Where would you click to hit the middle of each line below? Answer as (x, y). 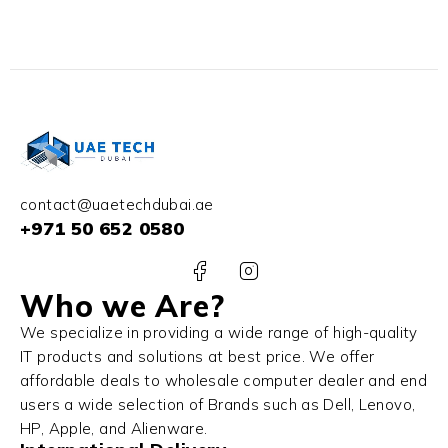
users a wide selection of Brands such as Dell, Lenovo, (218, 404)
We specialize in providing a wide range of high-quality (219, 332)
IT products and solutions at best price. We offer (197, 356)
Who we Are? (122, 305)
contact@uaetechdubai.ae (117, 204)
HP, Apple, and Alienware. (114, 428)
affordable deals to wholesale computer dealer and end (223, 380)
